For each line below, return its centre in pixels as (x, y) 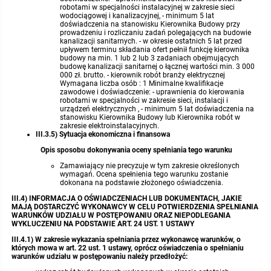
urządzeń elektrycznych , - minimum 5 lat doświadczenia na (157, 109)
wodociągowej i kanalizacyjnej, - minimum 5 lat (137, 16)
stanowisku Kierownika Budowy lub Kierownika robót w (150, 117)
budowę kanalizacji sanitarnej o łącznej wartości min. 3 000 (158, 67)
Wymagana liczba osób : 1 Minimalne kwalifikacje (142, 83)
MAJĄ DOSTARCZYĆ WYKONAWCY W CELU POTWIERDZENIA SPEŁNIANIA (135, 207)
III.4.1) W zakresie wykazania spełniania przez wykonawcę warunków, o (126, 240)
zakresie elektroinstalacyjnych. (110, 126)
